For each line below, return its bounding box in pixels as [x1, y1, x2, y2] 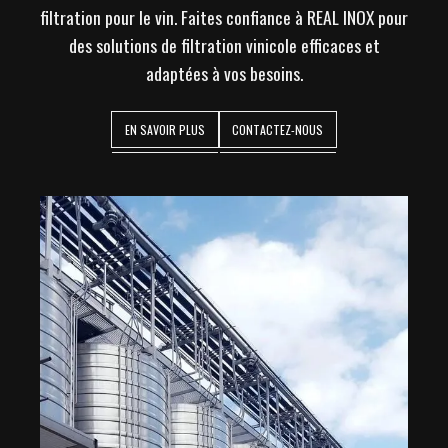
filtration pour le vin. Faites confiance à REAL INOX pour [40, 3, 408, 30]
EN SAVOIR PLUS [124, 120, 205, 138]
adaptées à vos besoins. [145, 59, 303, 86]
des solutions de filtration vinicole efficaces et [68, 31, 380, 58]
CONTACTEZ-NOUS [232, 120, 324, 138]
